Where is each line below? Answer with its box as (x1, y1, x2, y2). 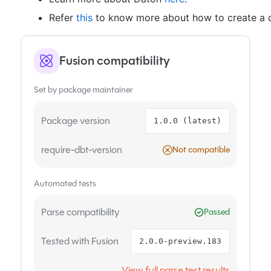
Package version (41, 114, 110, 128)
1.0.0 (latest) (154, 116, 222, 125)
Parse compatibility (41, 205, 119, 220)
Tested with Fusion (41, 234, 119, 249)
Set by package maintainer (33, 83, 133, 96)
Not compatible (172, 143, 230, 156)
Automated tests (33, 177, 96, 189)
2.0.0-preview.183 (139, 236, 222, 246)
